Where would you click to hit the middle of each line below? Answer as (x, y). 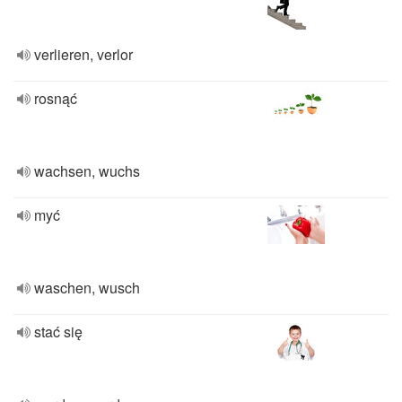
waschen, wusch (87, 288)
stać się (58, 332)
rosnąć (56, 98)
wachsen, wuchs (87, 171)
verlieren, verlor (83, 54)
